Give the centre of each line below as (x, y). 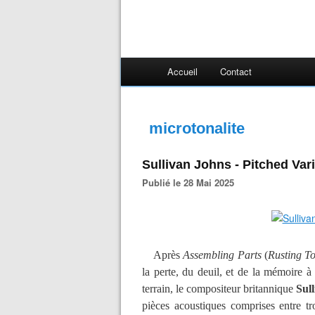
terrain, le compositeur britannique (219, 289)
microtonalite (197, 128)
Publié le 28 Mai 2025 (191, 182)
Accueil (182, 71)
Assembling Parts (222, 255)
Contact (236, 71)
